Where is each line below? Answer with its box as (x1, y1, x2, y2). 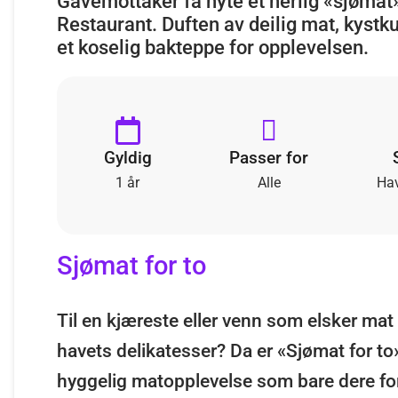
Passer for (229, 147, 309, 168)
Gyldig (103, 147, 152, 168)
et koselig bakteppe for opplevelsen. (57, 35, 369, 59)
